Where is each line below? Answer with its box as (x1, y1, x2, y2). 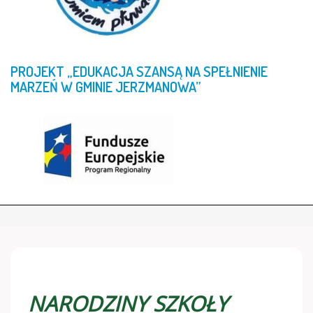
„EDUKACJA (67, 61, 133, 80)
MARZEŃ (10, 77, 58, 96)
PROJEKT (10, 61, 64, 80)
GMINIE (75, 77, 112, 96)
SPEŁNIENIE (203, 61, 268, 80)
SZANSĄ (136, 61, 182, 80)
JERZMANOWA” (115, 77, 201, 96)
